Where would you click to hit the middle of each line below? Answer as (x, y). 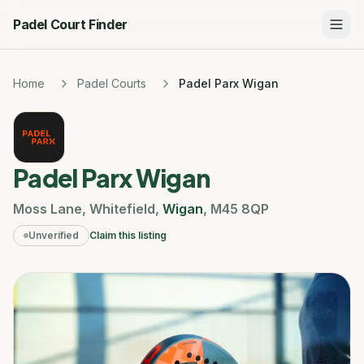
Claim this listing (128, 235)
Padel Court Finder (70, 24)
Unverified (54, 235)
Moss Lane (48, 209)
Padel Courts (112, 83)
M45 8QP (240, 209)
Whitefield (122, 209)
